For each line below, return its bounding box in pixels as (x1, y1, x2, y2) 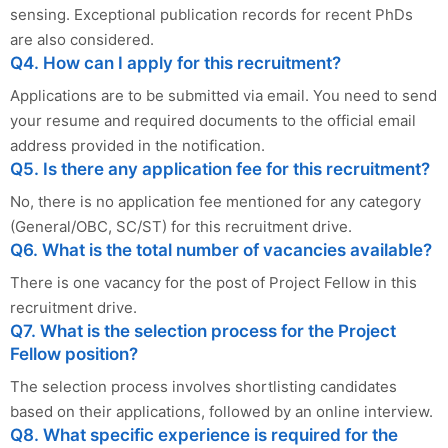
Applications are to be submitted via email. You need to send (10, 85, 437, 105)
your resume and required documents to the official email (10, 110, 416, 130)
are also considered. (10, 29, 154, 49)
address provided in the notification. (10, 135, 265, 155)
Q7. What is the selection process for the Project (10, 320, 396, 341)
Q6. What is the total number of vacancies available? (10, 239, 432, 260)
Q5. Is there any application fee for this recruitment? (10, 158, 430, 179)
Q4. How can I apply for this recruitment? (10, 52, 341, 73)
